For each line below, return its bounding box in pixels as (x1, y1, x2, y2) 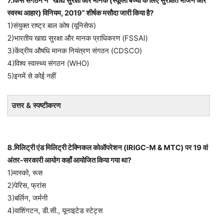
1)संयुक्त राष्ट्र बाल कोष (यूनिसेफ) (7, 21, 96, 30)
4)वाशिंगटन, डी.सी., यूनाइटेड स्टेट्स (7, 206, 103, 215)
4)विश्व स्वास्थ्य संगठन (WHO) (7, 59, 89, 68)
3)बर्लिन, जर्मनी (7, 193, 47, 202)
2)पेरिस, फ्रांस (7, 181, 46, 190)
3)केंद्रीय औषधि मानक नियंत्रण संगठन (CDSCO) (7, 46, 142, 55)
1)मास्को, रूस (7, 168, 43, 177)
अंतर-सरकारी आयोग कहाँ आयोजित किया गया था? (7, 155, 131, 165)
